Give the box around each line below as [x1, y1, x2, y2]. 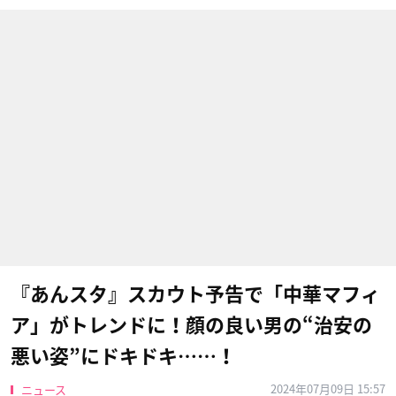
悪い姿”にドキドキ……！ [11, 346, 236, 366]
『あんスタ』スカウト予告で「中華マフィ [11, 285, 380, 304]
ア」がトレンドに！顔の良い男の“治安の [11, 316, 372, 335]
